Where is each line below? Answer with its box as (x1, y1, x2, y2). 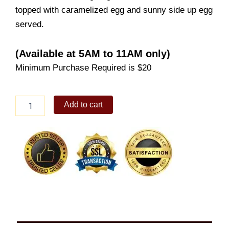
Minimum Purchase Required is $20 (15, 63, 151, 73)
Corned (15, 96, 39, 105)
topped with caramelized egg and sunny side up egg (15, 5, 213, 15)
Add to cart (64, 100, 103, 109)
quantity (15, 147, 40, 156)
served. (15, 19, 44, 29)
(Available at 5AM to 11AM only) (15, 48, 170, 60)
